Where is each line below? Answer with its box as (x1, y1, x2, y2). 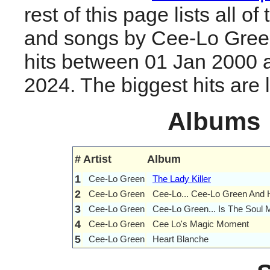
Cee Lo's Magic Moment (152, 219, 249, 230)
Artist (83, 153, 111, 166)
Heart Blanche (152, 234, 209, 245)
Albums (167, 107, 260, 136)
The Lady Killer (152, 174, 211, 184)
